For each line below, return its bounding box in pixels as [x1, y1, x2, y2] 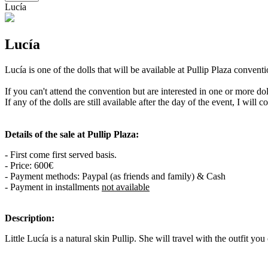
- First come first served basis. [5, 149, 117, 160]
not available [102, 181, 150, 192]
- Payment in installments [5, 181, 102, 192]
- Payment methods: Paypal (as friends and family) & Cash [5, 170, 226, 181]
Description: [5, 212, 54, 223]
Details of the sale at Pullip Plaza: [5, 129, 139, 139]
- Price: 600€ [5, 160, 53, 170]
